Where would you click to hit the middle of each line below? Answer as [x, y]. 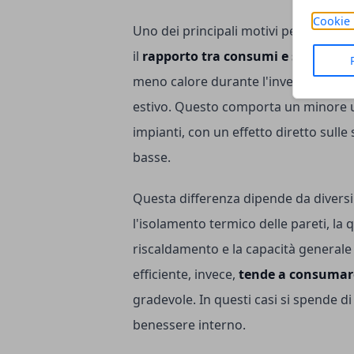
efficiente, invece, [186, 274]
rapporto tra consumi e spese [234, 56]
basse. [152, 157]
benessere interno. [189, 324]
